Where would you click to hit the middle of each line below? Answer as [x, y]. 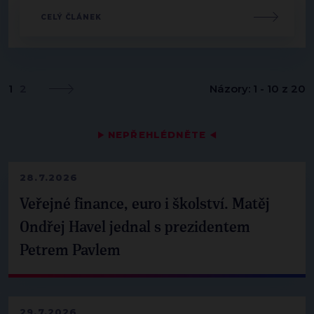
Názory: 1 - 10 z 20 [258, 88]
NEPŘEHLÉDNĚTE [157, 134]
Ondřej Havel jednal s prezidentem [135, 227]
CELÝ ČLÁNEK [71, 17]
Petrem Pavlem [70, 251]
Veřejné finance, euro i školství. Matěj [145, 204]
